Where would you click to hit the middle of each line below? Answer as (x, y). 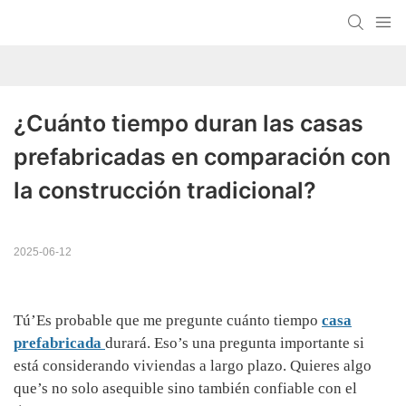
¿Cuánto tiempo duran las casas (188, 124)
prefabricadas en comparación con (202, 157)
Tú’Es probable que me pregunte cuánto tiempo (168, 321)
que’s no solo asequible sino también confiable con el (185, 389)
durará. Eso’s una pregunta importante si (235, 343)
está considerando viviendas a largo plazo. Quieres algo (193, 366)
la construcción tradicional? (165, 191)
